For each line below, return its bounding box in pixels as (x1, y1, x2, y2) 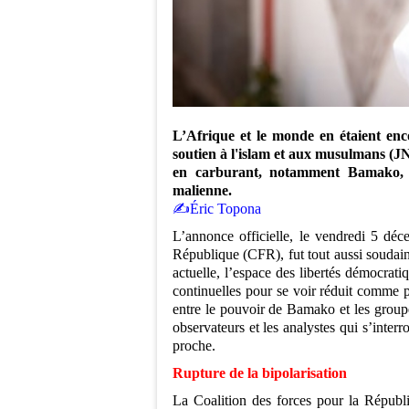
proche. (173, 338, 215, 354)
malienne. (173, 183, 232, 199)
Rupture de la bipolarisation (173, 365, 347, 382)
